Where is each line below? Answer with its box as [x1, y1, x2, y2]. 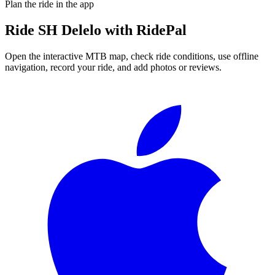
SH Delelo [38, 21, 101, 38]
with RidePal [101, 21, 187, 38]
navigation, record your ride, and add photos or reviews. [5, 61, 222, 72]
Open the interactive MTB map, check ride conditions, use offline [5, 50, 258, 61]
